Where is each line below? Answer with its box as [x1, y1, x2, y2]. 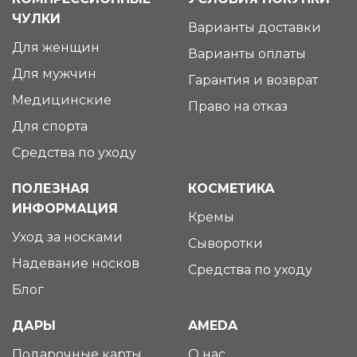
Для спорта [12, 118, 88, 134]
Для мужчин [12, 65, 96, 81]
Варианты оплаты [188, 45, 306, 61]
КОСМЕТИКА [188, 180, 275, 196]
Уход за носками [12, 229, 123, 245]
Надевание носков [12, 255, 139, 271]
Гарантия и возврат [188, 72, 318, 88]
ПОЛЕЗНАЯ [12, 180, 89, 196]
